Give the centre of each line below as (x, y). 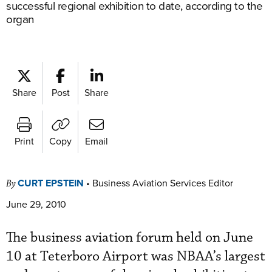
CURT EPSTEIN (51, 183)
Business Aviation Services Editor (163, 183)
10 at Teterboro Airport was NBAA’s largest (136, 257)
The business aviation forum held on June (130, 238)
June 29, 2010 (36, 204)
